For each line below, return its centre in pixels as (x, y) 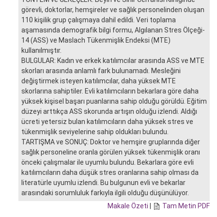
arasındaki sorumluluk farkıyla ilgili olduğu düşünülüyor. (105, 193)
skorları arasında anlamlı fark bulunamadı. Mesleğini (101, 70)
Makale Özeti (128, 206)
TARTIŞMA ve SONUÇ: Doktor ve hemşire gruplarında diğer (111, 142)
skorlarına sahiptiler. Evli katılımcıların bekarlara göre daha (110, 91)
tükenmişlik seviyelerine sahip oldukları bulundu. (95, 132)
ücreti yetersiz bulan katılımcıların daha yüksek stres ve (107, 121)
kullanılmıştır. (41, 50)
